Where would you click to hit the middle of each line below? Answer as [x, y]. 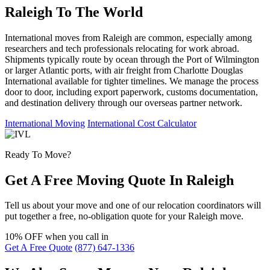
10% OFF [25, 237]
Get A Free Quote [39, 248]
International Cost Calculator [142, 123]
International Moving [45, 123]
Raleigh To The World [74, 12]
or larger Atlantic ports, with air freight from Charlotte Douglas [124, 70]
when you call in [77, 237]
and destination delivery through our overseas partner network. [124, 102]
